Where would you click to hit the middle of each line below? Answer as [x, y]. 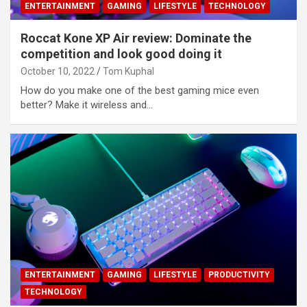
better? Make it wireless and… [87, 105]
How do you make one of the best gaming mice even [140, 91]
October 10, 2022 [58, 72]
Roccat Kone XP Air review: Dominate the [136, 38]
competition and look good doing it [121, 54]
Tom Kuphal [128, 72]
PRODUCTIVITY [239, 274]
